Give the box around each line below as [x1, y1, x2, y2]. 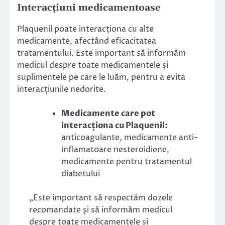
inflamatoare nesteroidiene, [61, 144, 169, 156]
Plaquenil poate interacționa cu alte [17, 23, 154, 35]
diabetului [61, 168, 100, 180]
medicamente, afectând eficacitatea [17, 35, 156, 47]
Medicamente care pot [61, 108, 155, 120]
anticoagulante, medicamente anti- [61, 132, 198, 144]
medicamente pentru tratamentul [61, 156, 192, 168]
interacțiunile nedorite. [17, 83, 106, 95]
